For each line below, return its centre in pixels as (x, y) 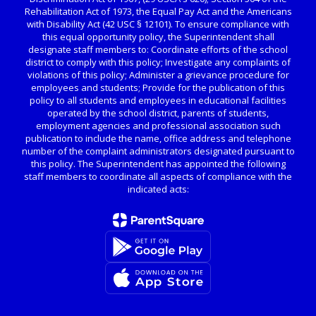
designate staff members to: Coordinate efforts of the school (158, 49)
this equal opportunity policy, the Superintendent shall (158, 37)
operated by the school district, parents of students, (158, 113)
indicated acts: (158, 189)
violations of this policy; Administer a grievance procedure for (158, 75)
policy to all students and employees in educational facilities (158, 100)
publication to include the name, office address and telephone (158, 138)
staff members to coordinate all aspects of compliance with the (158, 176)
